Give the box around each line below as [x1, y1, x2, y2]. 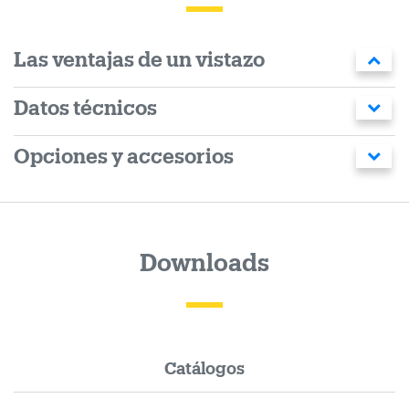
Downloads [140, 251, 269, 276]
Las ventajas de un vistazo [14, 49, 265, 70]
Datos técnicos [14, 98, 157, 119]
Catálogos [164, 360, 245, 377]
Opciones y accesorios [14, 146, 234, 167]
